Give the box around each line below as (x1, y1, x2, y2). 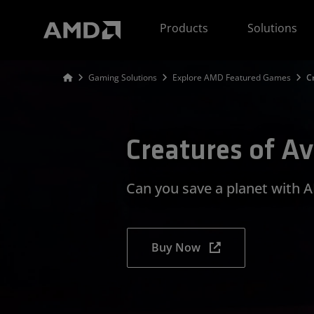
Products (160, 20, 209, 36)
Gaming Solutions (88, 71, 157, 83)
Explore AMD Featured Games (172, 71, 291, 83)
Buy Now (151, 240, 200, 255)
